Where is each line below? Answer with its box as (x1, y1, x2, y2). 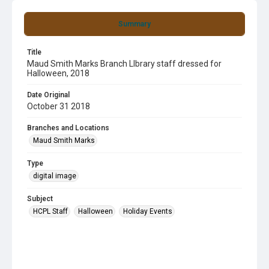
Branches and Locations (27, 124, 109, 132)
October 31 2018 (27, 101, 90, 111)
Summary (118, 20, 151, 28)
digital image (33, 172, 76, 180)
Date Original (27, 91, 70, 99)
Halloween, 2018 (27, 68, 89, 78)
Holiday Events (123, 207, 172, 216)
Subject (27, 195, 53, 203)
